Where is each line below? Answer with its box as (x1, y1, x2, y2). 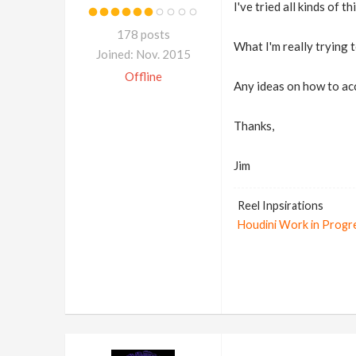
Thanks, (233, 118, 274, 133)
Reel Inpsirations (237, 199, 323, 212)
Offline (124, 69, 162, 83)
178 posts (116, 27, 170, 41)
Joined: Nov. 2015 (95, 47, 191, 61)
